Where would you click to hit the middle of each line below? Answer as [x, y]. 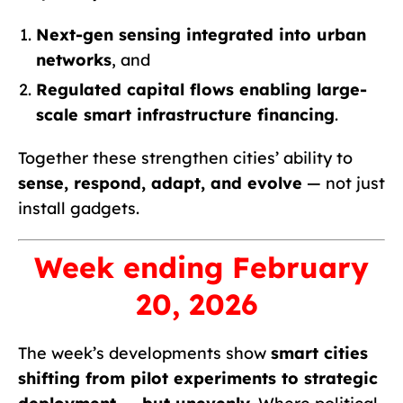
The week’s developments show [144, 353]
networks [74, 59]
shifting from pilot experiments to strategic [198, 378]
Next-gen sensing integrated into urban [201, 34]
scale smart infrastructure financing [185, 114]
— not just [344, 183]
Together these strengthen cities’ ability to [185, 157]
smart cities [319, 353]
